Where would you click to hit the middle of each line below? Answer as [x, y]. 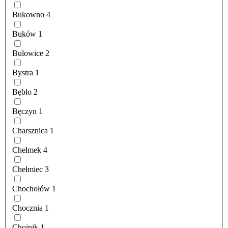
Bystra [23, 73]
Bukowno [28, 15]
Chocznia [27, 208]
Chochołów [31, 189]
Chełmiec [27, 169]
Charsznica [30, 131]
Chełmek [27, 150]
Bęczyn [24, 111]
